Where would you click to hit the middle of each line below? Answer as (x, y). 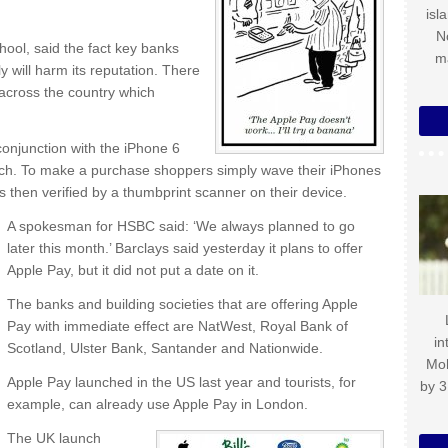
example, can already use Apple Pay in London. (157, 404)
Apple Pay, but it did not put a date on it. (133, 270)
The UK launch (54, 438)
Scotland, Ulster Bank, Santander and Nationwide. (165, 348)
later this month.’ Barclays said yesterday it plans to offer (185, 248)
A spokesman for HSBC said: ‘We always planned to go (181, 226)
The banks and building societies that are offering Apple (182, 304)
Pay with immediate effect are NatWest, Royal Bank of (177, 326)
